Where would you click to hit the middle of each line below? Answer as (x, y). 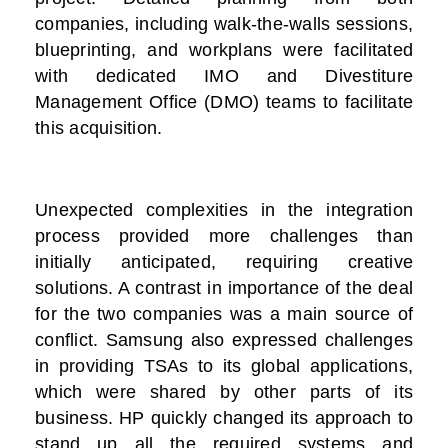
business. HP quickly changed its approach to (224, 418)
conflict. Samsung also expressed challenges (224, 340)
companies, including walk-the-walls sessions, (224, 24)
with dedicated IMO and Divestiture (224, 76)
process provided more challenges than (224, 236)
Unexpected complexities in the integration (224, 210)
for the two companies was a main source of (224, 314)
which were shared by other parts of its (224, 392)
